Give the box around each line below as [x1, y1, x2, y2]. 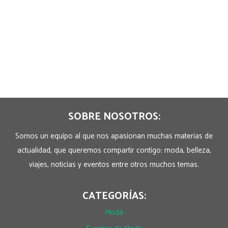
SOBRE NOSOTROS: [68, 108, 160, 126]
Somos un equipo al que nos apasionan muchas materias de [15, 130, 213, 143]
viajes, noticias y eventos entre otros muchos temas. [29, 158, 199, 172]
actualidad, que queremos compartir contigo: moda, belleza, [17, 144, 211, 157]
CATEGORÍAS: [82, 188, 146, 205]
